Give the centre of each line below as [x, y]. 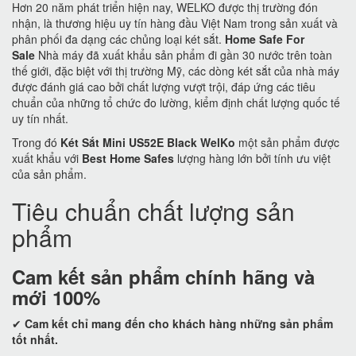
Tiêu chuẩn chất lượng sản [153, 211]
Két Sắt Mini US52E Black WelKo [148, 142]
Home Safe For [265, 39]
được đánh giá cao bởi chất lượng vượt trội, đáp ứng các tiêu [164, 87]
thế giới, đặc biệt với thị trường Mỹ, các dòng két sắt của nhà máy [176, 71]
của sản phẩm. [49, 174]
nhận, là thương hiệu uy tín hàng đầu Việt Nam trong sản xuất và [175, 23]
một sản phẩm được [287, 142]
